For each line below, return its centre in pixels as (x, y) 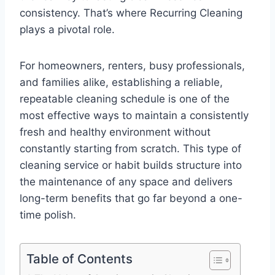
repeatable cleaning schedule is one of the (125, 99)
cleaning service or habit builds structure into (131, 165)
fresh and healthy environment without (115, 132)
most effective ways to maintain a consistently (134, 116)
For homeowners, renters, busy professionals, (132, 66)
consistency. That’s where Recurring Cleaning (131, 13)
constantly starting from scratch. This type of (130, 149)
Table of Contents (79, 259)
